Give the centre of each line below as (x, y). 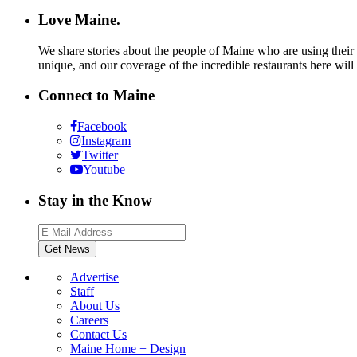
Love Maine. (79, 19)
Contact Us (98, 335)
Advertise (94, 277)
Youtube (104, 170)
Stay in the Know (95, 200)
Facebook (102, 127)
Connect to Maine (96, 96)
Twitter (100, 155)
